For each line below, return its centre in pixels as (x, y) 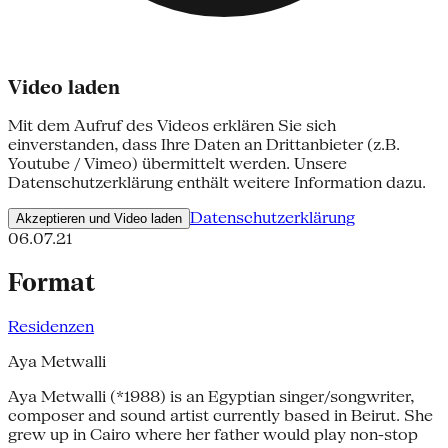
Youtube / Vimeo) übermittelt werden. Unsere (177, 164)
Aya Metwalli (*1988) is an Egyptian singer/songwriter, (211, 397)
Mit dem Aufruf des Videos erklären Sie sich (172, 126)
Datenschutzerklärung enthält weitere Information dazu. (217, 183)
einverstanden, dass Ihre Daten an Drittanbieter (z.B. (204, 145)
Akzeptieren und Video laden (99, 219)
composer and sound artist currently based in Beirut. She (220, 416)
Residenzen (51, 327)
